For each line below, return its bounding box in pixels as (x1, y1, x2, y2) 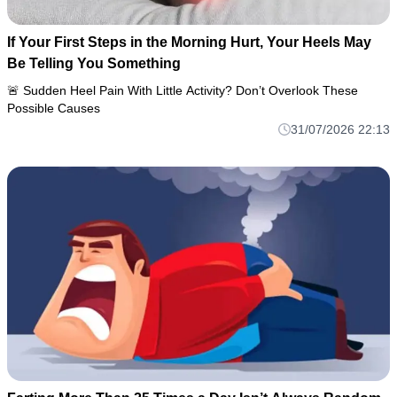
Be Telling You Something (7, 55, 181, 71)
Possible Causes (7, 100, 100, 115)
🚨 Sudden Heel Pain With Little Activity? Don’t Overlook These (7, 82, 358, 97)
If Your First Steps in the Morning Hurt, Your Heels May (7, 34, 371, 50)
